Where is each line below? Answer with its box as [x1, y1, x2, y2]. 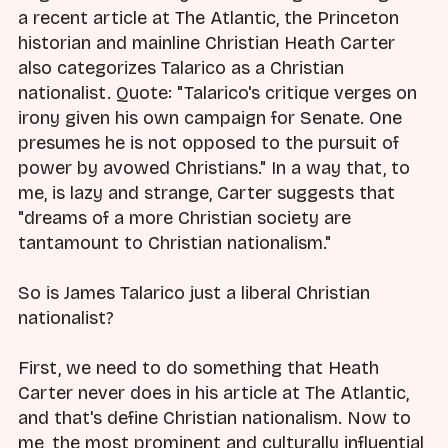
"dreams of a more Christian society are [18, 206, 351, 229]
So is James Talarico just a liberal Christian [18, 282, 370, 305]
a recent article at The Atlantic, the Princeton [18, 6, 399, 29]
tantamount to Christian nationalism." [18, 231, 331, 254]
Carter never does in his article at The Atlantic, [18, 382, 409, 405]
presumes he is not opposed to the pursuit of [18, 131, 399, 154]
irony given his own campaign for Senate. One [18, 106, 402, 129]
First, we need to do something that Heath [18, 357, 379, 380]
